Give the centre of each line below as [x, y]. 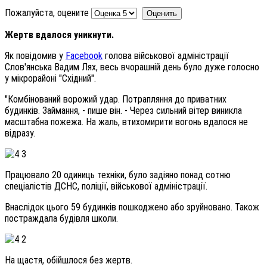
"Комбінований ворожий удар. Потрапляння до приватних [116, 99]
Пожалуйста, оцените [47, 13]
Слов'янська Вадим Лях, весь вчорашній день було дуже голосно [132, 67]
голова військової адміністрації [166, 55]
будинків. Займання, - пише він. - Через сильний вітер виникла [123, 110]
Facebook [84, 55]
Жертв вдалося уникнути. [59, 35]
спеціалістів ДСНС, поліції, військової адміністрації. [106, 186]
